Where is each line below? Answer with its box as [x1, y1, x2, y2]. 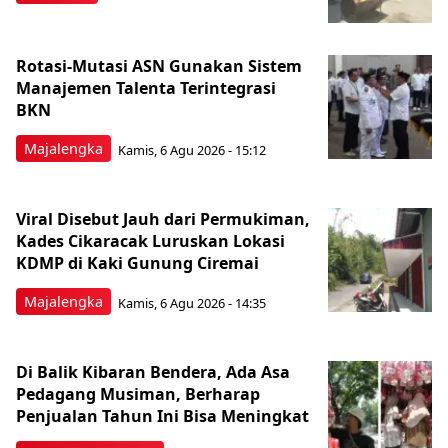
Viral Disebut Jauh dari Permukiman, [16, 208, 310, 231]
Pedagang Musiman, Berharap [16, 383, 260, 406]
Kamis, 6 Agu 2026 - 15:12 [118, 140, 266, 159]
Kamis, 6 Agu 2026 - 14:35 [118, 293, 266, 312]
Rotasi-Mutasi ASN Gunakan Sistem [16, 55, 302, 78]
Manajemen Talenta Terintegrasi [16, 77, 276, 100]
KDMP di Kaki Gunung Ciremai [16, 252, 263, 275]
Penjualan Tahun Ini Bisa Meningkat [16, 405, 309, 428]
